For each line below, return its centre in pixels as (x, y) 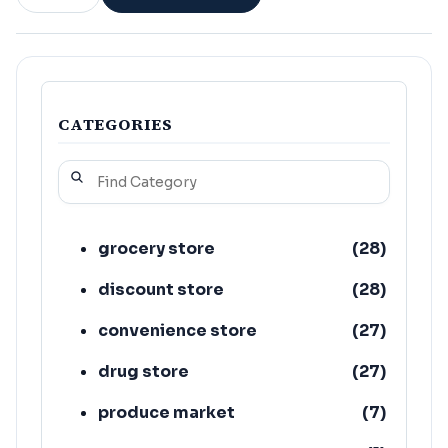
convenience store (177, 330)
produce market (166, 412)
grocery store (156, 248)
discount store (161, 289)
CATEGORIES (115, 123)
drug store (143, 371)
